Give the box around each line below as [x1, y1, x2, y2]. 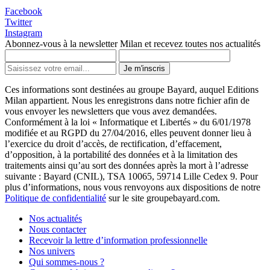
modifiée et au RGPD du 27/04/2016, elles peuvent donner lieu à [5, 128, 251, 139]
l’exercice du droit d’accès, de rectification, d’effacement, [5, 139, 222, 149]
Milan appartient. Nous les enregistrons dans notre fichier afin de [5, 95, 250, 106]
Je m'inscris [124, 64, 165, 74]
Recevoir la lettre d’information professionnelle [29, 235, 207, 246]
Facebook [5, 6, 42, 17]
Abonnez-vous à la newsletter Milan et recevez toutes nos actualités [5, 39, 260, 49]
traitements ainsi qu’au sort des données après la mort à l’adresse [5, 160, 248, 171]
